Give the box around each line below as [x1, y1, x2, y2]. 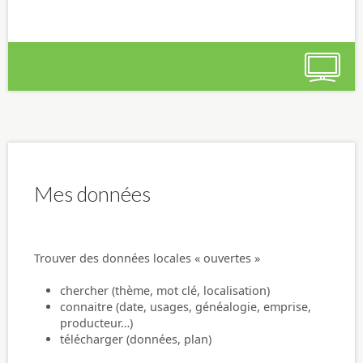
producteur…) [60, 314, 133, 331]
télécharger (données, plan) [60, 331, 211, 347]
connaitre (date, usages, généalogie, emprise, [60, 298, 311, 314]
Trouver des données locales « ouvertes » [34, 250, 260, 266]
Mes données [34, 181, 151, 207]
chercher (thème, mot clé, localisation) [60, 282, 270, 298]
